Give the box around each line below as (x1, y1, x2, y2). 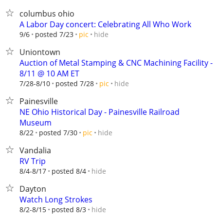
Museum (19, 117, 52, 128)
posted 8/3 (52, 205, 86, 214)
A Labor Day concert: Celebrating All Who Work (19, 19, 191, 30)
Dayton (19, 183, 46, 194)
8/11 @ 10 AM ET (19, 68, 79, 79)
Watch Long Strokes (19, 194, 92, 205)
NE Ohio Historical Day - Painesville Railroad (19, 107, 180, 117)
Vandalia (19, 145, 51, 156)
